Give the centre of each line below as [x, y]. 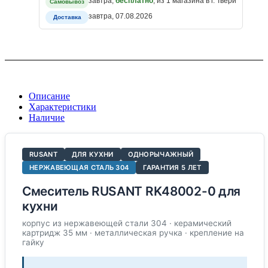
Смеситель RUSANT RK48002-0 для [131, 191]
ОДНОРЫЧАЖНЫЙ [161, 154]
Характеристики [63, 106]
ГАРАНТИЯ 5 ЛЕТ [172, 167]
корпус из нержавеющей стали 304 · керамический [127, 223]
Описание [49, 96]
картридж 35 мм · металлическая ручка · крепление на [133, 232]
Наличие [47, 117]
